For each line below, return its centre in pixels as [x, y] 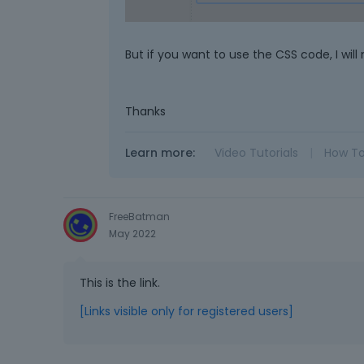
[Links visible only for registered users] [186, 312]
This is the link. [120, 283]
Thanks [145, 111]
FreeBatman [139, 216]
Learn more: [160, 152]
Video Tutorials [256, 152]
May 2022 [132, 233]
